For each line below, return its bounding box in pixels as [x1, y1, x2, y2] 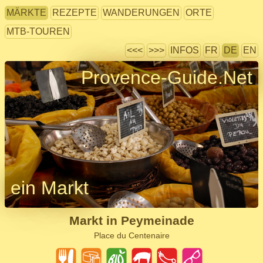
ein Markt [11, 177, 89, 198]
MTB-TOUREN [6, 26, 70, 36]
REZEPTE [52, 8, 97, 18]
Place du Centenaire [93, 231, 170, 240]
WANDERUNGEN [103, 8, 180, 18]
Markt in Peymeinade [69, 214, 194, 227]
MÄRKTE [6, 8, 46, 18]
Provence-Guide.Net [81, 67, 252, 88]
